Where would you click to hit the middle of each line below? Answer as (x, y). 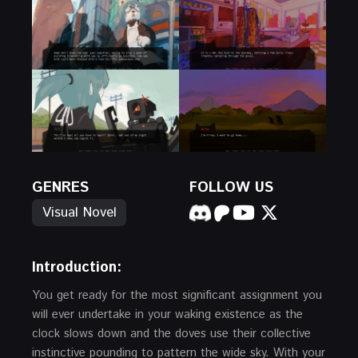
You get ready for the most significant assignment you (177, 296)
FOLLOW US (231, 188)
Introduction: (77, 268)
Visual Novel (80, 213)
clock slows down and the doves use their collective (171, 334)
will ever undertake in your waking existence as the (167, 315)
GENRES (60, 188)
